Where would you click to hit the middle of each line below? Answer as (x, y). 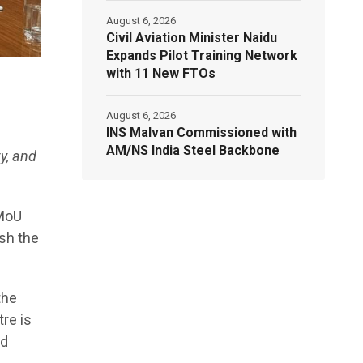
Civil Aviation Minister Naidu (192, 38)
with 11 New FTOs (161, 73)
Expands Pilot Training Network (202, 56)
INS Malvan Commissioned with (202, 132)
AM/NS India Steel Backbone (193, 150)
